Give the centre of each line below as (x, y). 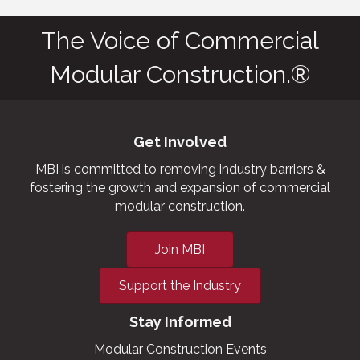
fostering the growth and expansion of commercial (180, 187)
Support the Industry (180, 285)
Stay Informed (180, 321)
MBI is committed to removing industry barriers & (180, 169)
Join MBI (180, 249)
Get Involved (180, 141)
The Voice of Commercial (180, 40)
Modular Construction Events (180, 349)
